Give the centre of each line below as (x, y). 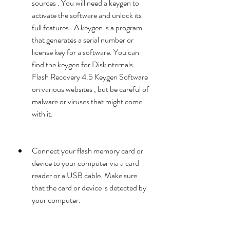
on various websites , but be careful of (90, 89)
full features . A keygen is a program (87, 27)
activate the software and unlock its (87, 15)
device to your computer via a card (85, 163)
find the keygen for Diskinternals (82, 64)
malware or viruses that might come (87, 101)
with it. (42, 114)
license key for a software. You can (85, 52)
